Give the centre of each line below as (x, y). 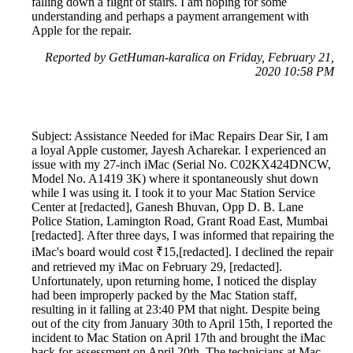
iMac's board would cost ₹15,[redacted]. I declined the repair (182, 252)
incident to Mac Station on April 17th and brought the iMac (178, 338)
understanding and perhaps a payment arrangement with (170, 17)
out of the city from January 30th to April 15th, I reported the (182, 324)
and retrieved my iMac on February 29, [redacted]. (157, 267)
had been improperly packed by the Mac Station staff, (164, 295)
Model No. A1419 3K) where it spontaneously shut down (175, 179)
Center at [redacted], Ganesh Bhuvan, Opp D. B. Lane (167, 207)
